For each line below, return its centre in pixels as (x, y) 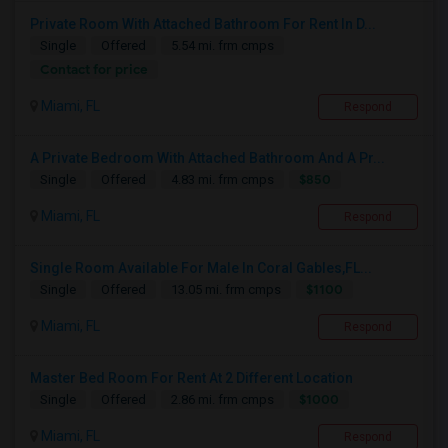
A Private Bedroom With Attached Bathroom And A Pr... (207, 158)
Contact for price (94, 70)
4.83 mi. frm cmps (222, 180)
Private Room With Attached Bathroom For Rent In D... (203, 24)
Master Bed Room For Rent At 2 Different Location (191, 378)
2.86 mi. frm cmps (222, 400)
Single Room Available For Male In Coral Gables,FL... (201, 268)
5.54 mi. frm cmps (222, 46)
